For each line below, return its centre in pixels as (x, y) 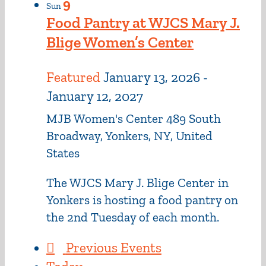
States (63, 153)
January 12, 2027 (95, 96)
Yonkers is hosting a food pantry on (142, 200)
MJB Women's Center (106, 119)
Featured (73, 77)
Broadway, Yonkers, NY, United (129, 136)
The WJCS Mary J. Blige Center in (137, 183)
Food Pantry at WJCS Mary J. (143, 23)
